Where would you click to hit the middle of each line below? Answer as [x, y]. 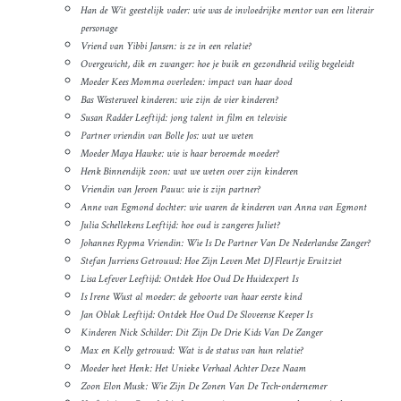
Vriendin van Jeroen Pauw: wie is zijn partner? [170, 190]
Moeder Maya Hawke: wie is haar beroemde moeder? [179, 154]
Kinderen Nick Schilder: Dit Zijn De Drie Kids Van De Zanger [201, 333]
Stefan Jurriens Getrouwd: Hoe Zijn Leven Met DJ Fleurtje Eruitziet [211, 261]
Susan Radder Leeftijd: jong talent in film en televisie [183, 118]
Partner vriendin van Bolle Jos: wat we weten [167, 136]
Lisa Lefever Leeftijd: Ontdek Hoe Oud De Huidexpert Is [189, 279]
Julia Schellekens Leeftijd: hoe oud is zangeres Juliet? [180, 226]
